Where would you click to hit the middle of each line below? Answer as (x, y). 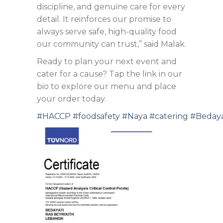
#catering (169, 116)
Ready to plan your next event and (107, 61)
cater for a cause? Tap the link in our (110, 74)
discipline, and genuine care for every (111, 7)
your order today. (71, 99)
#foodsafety (96, 116)
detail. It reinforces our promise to (104, 19)
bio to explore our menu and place (107, 86)
